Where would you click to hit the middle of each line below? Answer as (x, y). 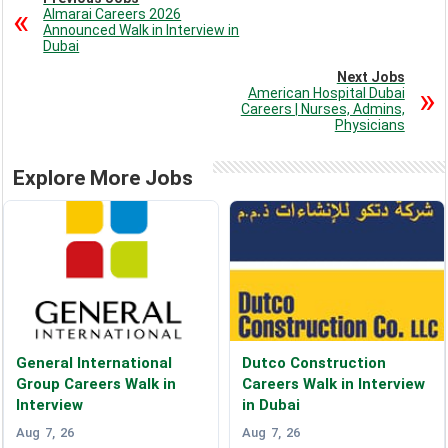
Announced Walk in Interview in (141, 30)
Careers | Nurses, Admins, (322, 109)
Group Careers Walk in (96, 384)
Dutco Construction (313, 363)
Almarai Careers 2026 (112, 14)
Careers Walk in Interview (333, 384)
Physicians (369, 125)
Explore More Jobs (103, 178)
